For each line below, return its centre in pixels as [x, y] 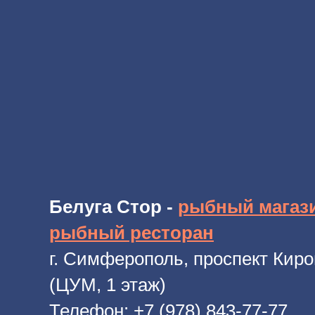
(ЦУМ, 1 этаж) [108, 285]
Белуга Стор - [114, 207]
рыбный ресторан [131, 233]
